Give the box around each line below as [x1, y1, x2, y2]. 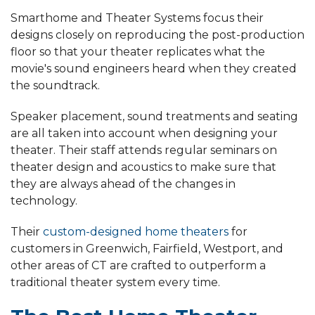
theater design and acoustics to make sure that [11, 160, 276, 174]
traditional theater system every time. [11, 276, 220, 290]
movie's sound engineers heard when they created [11, 62, 297, 76]
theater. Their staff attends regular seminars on [11, 143, 277, 157]
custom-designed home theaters [43, 225, 229, 239]
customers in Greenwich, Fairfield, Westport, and [11, 242, 283, 256]
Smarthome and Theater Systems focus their [11, 11, 264, 25]
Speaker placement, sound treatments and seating [11, 110, 298, 124]
